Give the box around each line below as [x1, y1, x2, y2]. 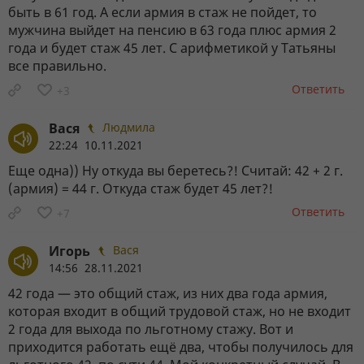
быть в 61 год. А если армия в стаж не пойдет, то [8, 2, 317, 21]
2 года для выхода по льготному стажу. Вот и [8, 319, 293, 338]
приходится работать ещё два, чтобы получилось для [8, 337, 353, 356]
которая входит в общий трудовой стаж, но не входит [8, 301, 351, 320]
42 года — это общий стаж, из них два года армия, [8, 284, 327, 302]
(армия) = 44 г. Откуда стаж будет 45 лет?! [8, 179, 273, 197]
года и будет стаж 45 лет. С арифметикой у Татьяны [8, 38, 336, 57]
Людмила [102, 119, 155, 135]
